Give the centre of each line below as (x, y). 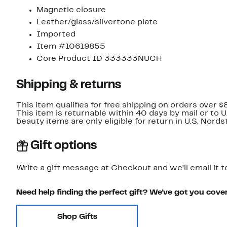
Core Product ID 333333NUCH (99, 59)
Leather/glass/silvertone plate (97, 23)
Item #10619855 (71, 47)
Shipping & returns (69, 85)
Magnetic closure (71, 10)
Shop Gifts (77, 217)
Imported (56, 35)
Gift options (64, 146)
